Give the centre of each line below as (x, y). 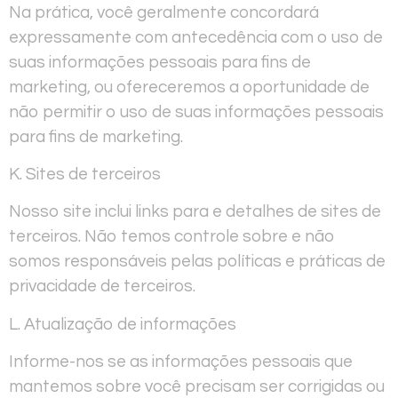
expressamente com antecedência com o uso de (196, 37)
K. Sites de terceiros (85, 174)
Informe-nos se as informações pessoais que (181, 362)
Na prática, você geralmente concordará (164, 12)
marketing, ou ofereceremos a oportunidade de (189, 87)
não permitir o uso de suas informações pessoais (196, 111)
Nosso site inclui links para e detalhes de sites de (195, 212)
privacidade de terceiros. (102, 287)
